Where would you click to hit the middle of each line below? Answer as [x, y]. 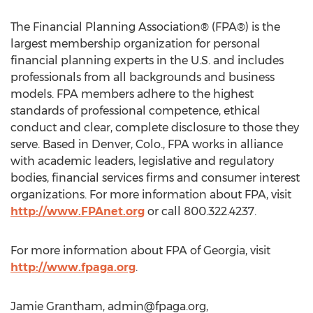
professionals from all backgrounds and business [143, 77]
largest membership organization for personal [136, 44]
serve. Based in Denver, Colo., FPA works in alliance [147, 144]
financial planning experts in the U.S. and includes [147, 60]
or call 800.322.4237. [201, 211]
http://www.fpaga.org [73, 267]
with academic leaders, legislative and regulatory [142, 161]
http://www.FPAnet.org [78, 211]
